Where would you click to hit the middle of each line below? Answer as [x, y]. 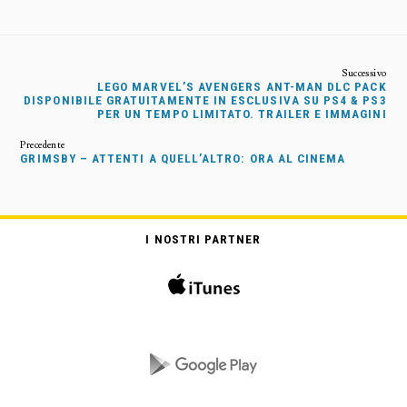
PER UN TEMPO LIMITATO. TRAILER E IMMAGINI [242, 114]
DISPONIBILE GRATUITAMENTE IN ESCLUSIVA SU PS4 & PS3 [205, 100]
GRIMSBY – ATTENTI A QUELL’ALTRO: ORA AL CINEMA [183, 158]
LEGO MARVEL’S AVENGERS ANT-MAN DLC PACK [242, 86]
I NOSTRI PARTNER [203, 239]
